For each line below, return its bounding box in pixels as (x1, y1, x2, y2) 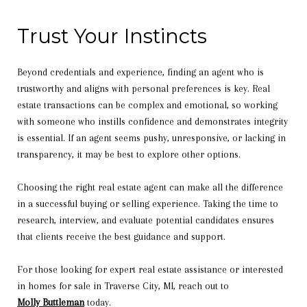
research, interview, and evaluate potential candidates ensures (17, 214, 274, 225)
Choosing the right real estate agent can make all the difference (17, 181, 283, 193)
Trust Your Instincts (17, 23, 207, 48)
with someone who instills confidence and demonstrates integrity (17, 115, 288, 127)
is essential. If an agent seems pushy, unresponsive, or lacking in (17, 132, 286, 143)
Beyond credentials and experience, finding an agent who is (17, 66, 264, 77)
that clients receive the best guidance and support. (17, 230, 225, 242)
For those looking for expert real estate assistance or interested (17, 263, 283, 275)
